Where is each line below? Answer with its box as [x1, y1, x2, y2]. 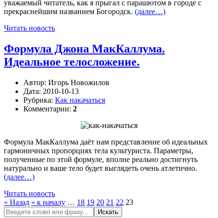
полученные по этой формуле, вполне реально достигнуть [4, 155, 198, 163]
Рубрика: [23, 95, 55, 104]
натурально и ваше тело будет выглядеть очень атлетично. [4, 163, 197, 172]
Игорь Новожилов [48, 78, 109, 87]
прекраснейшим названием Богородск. [4, 7, 135, 16]
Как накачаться [55, 95, 105, 104]
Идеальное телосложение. [4, 55, 140, 69]
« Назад [4, 198, 29, 206]
